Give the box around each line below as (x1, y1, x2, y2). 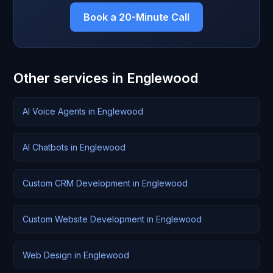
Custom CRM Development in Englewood (23, 178, 188, 188)
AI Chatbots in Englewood (23, 142, 126, 152)
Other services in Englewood (13, 70, 198, 86)
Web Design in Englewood (23, 250, 129, 260)
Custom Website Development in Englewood (23, 214, 202, 224)
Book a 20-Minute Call (83, 11, 190, 23)
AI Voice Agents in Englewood (23, 106, 143, 116)
